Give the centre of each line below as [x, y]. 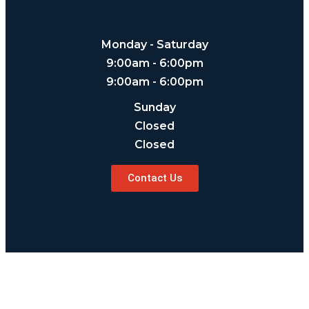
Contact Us [154, 178]
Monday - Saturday [154, 44]
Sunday [154, 107]
